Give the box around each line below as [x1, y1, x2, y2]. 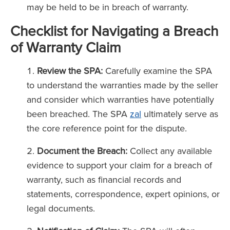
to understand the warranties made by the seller [27, 79, 218, 91]
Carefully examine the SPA [103, 64, 212, 77]
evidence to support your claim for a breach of [27, 159, 212, 171]
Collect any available [127, 144, 212, 157]
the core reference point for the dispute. [27, 122, 189, 135]
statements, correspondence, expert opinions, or [27, 187, 220, 200]
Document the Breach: [37, 144, 127, 157]
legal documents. [27, 202, 98, 215]
